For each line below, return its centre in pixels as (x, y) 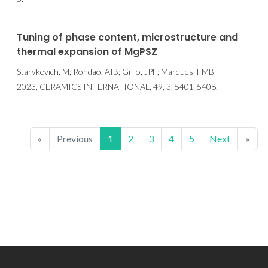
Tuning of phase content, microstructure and (127, 38)
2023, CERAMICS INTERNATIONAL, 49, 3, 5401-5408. (117, 87)
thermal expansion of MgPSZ (87, 52)
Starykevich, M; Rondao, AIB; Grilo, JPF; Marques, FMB (115, 72)
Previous (74, 139)
